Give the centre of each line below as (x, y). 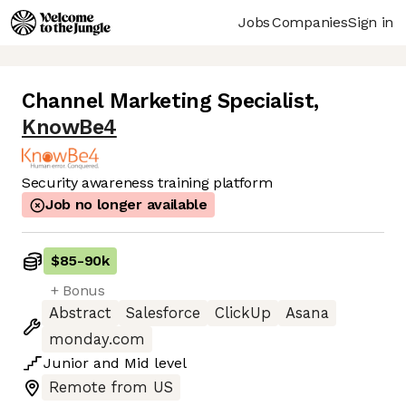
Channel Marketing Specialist (168, 101)
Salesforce (163, 314)
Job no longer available (126, 205)
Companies (310, 22)
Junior (66, 363)
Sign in (371, 22)
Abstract (80, 314)
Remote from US (111, 388)
